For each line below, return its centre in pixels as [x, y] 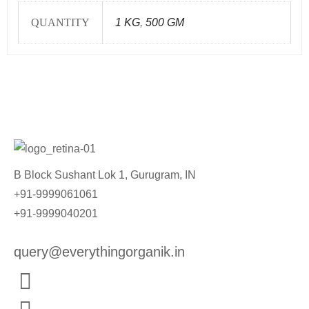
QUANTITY [60, 22]
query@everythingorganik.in [99, 251]
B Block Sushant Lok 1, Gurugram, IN [105, 175]
